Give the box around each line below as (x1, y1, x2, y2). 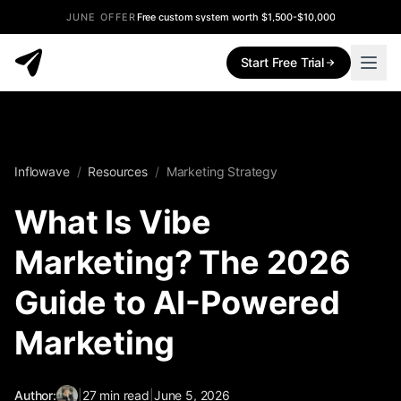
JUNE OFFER (65, 11, 137, 23)
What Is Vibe (14, 202, 212, 242)
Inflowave (14, 164, 70, 179)
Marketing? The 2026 (14, 243, 351, 282)
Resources (88, 164, 148, 179)
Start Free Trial (240, 55, 324, 70)
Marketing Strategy (166, 164, 277, 179)
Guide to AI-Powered (14, 283, 340, 322)
